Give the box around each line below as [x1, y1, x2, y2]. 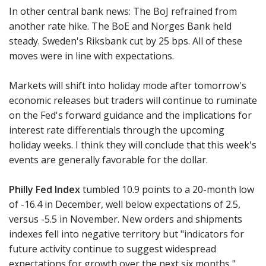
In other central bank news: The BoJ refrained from [9, 5, 237, 18]
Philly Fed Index [9, 183, 80, 196]
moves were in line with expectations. [9, 49, 174, 62]
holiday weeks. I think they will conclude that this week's [9, 138, 256, 151]
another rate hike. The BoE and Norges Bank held [9, 20, 232, 33]
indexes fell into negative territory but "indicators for [9, 227, 244, 240]
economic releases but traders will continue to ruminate [9, 94, 257, 107]
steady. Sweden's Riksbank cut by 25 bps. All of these [9, 34, 242, 47]
